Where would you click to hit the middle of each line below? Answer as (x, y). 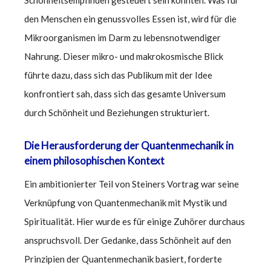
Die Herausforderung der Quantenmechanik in (129, 145)
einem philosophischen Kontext (94, 160)
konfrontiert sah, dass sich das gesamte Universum (125, 93)
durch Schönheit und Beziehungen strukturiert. (117, 112)
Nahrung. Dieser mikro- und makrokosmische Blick (124, 56)
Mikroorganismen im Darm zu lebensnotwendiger (122, 37)
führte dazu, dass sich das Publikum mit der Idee (118, 75)
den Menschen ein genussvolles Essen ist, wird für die (130, 18)
